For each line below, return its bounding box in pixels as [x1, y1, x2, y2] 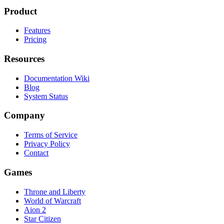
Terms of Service [24, 130, 77, 139]
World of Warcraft [24, 196, 81, 205]
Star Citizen [24, 214, 61, 223]
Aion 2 [24, 205, 46, 214]
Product [4, 5, 37, 16]
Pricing [24, 35, 46, 44]
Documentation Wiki [24, 73, 89, 82]
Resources [4, 53, 44, 64]
